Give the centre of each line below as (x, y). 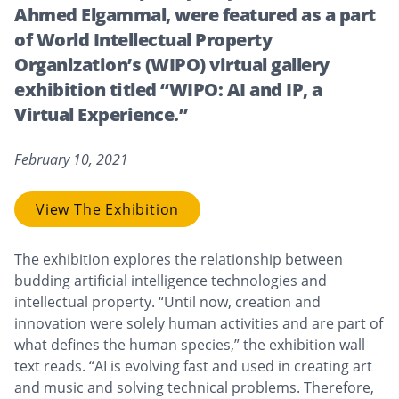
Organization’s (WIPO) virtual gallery (172, 64)
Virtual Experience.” (101, 114)
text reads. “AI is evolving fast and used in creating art (193, 366)
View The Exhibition (108, 209)
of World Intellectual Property (143, 39)
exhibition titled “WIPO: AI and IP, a (168, 89)
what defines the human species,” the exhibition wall (190, 344)
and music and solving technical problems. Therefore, (194, 387)
